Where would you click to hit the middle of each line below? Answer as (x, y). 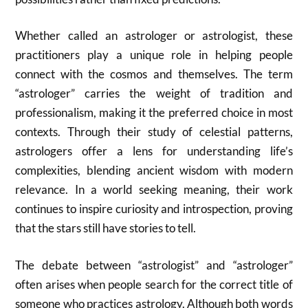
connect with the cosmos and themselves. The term (154, 74)
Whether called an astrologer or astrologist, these (154, 35)
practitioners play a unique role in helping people (154, 55)
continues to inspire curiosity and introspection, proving (154, 209)
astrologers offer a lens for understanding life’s (154, 151)
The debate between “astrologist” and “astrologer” (154, 265)
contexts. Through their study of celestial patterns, (154, 132)
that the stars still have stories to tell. (106, 228)
